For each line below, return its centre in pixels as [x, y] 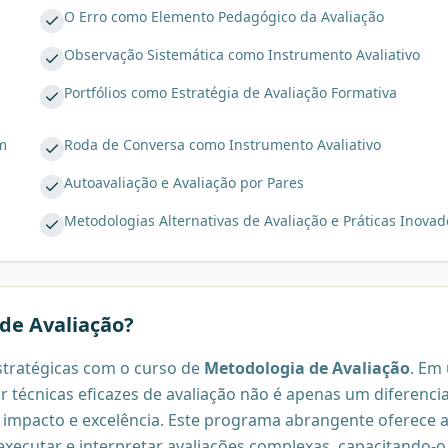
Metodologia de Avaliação [307, 367]
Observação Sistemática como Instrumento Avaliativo [242, 54]
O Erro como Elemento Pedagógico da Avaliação [224, 16]
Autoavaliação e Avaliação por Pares [184, 182]
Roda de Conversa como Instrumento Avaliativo [222, 144]
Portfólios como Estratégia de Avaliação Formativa [230, 92]
